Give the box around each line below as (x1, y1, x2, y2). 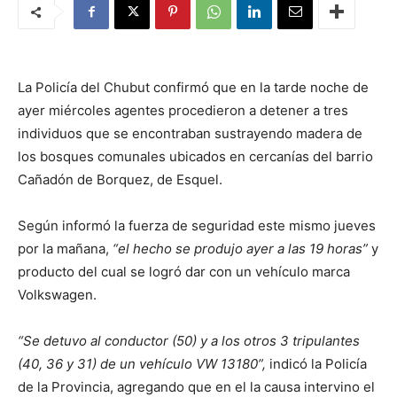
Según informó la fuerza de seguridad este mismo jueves (18, 217, 376, 234)
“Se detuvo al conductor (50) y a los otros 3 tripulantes (18, 332, 360, 349)
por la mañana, (18, 240, 113, 257)
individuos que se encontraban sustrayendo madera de (18, 125, 362, 142)
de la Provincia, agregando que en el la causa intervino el (18, 378, 375, 395)
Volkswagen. (18, 286, 97, 303)
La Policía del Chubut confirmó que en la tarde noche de (18, 79, 369, 96)
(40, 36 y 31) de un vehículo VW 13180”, (18, 355, 266, 372)
